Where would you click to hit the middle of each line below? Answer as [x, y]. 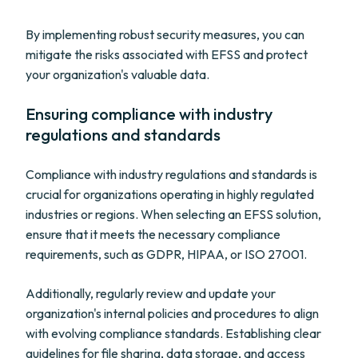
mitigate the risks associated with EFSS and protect [167, 54]
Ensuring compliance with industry [149, 114]
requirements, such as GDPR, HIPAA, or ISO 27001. [166, 254]
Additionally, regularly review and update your [151, 293]
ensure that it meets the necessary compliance [153, 234]
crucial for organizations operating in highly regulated [170, 194]
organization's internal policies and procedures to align [172, 313]
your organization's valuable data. [117, 74]
